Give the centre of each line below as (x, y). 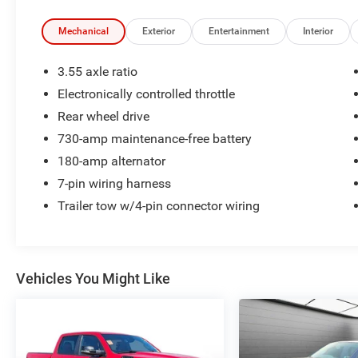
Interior (318, 32)
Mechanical (84, 32)
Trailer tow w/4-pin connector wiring (159, 206)
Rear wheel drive (104, 117)
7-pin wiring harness (115, 184)
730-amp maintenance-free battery (155, 139)
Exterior (159, 32)
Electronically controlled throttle (147, 94)
